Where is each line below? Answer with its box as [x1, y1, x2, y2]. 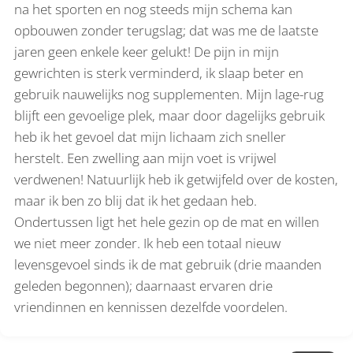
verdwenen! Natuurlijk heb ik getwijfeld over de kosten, [14, 169, 339, 188]
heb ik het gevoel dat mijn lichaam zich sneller [14, 127, 287, 146]
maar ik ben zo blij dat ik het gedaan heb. [14, 191, 258, 210]
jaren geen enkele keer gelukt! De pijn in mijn [14, 42, 280, 61]
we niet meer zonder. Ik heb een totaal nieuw [14, 233, 281, 252]
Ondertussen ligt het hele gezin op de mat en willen [14, 212, 320, 231]
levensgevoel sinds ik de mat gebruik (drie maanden [14, 255, 322, 273]
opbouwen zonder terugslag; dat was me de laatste [14, 20, 319, 39]
